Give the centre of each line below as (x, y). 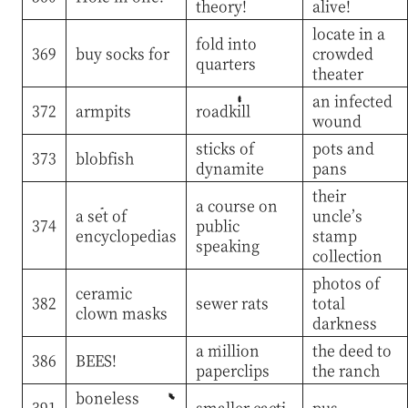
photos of (346, 282)
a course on (236, 205)
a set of (101, 215)
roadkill (223, 110)
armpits (103, 110)
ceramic (103, 292)
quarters (225, 63)
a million (227, 350)
